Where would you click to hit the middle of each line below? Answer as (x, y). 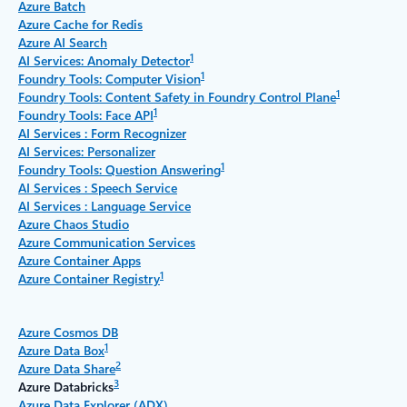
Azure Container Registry (89, 279)
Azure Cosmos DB (68, 333)
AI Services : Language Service (104, 206)
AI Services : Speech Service (98, 188)
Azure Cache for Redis (80, 25)
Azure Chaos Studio (74, 224)
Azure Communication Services (107, 243)
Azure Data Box (61, 351)
